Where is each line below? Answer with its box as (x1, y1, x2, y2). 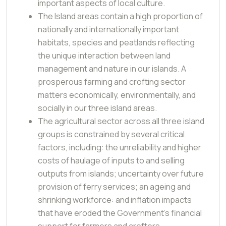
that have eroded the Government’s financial (38, 207, 202, 218)
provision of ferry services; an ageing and (38, 181, 191, 192)
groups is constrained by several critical (38, 128, 185, 140)
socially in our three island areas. (38, 102, 158, 114)
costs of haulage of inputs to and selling (38, 154, 185, 166)
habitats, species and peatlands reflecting (38, 36, 195, 48)
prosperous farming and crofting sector (38, 76, 186, 87)
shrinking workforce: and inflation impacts (38, 194, 192, 205)
